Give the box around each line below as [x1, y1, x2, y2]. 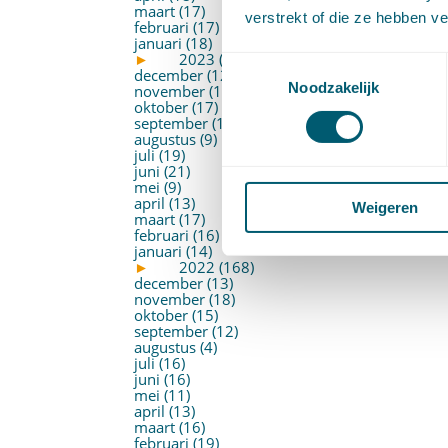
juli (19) [134, 145, 186, 165]
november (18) [134, 289, 236, 309]
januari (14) [134, 241, 213, 261]
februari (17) [134, 17, 220, 37]
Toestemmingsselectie [221, 55, 369, 73]
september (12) [134, 321, 239, 341]
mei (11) [134, 385, 191, 405]
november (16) [134, 81, 236, 101]
